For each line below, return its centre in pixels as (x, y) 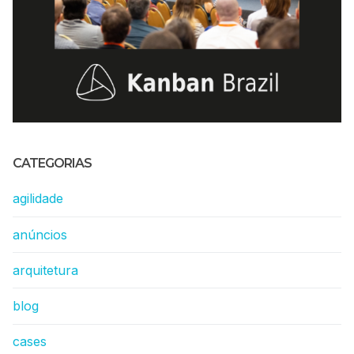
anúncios (40, 234)
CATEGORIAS (52, 164)
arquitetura (45, 270)
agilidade (38, 199)
